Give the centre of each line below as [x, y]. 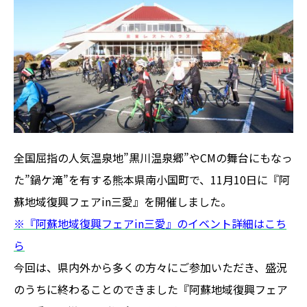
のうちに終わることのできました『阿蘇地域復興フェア [151, 289]
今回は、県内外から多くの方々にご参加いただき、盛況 [150, 267]
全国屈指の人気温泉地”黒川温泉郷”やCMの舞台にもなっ [153, 157]
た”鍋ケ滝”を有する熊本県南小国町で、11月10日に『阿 [152, 179]
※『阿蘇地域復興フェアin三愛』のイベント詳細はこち [150, 223]
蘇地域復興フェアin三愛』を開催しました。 [123, 201]
